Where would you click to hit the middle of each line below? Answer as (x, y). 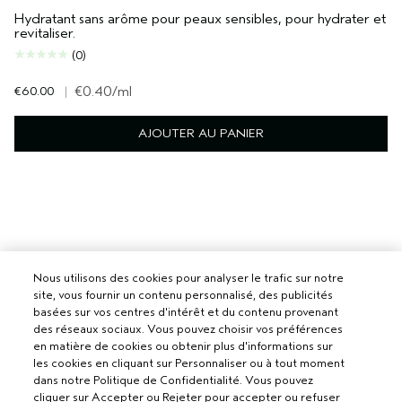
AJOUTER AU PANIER (201, 133)
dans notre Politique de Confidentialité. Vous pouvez (174, 380)
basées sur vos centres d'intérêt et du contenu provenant (186, 312)
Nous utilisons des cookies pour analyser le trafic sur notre (189, 278)
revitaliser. (45, 33)
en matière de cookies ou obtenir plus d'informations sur (184, 346)
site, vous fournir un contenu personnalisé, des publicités (184, 295)
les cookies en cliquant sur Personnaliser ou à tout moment (189, 363)
